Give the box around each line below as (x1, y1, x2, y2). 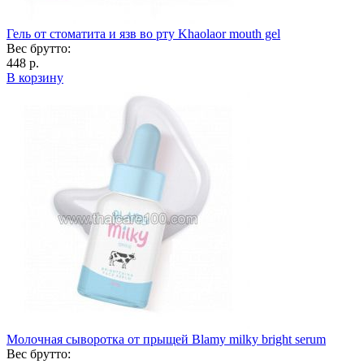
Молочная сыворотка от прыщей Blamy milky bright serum (6, 331, 326, 346)
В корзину (6, 70, 63, 84)
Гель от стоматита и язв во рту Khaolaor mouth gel (6, 26, 280, 41)
